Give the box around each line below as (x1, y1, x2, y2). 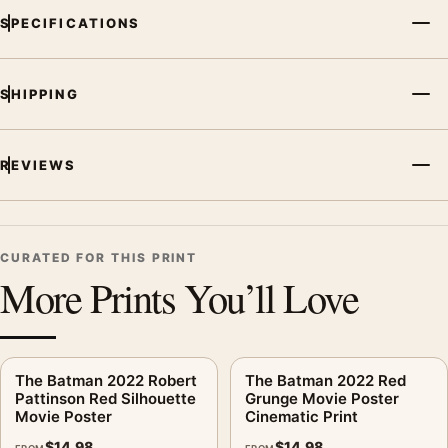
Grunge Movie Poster (245, 388, 399, 408)
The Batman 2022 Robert (15, 370, 197, 390)
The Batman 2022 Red (245, 370, 406, 390)
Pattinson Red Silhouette (15, 388, 196, 408)
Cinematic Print (245, 406, 358, 426)
